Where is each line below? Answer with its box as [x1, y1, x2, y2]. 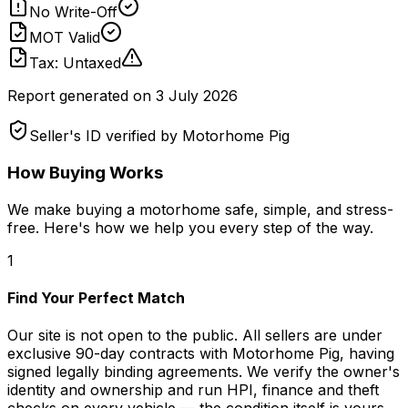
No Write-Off [29, 3, 117, 22]
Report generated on [7, 87, 151, 106]
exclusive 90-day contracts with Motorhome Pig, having [7, 344, 394, 363]
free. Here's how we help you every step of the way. [7, 218, 373, 237]
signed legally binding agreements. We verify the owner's [7, 362, 400, 382]
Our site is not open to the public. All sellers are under [7, 326, 382, 345]
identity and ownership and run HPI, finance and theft [7, 381, 379, 400]
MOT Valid [29, 28, 100, 47]
